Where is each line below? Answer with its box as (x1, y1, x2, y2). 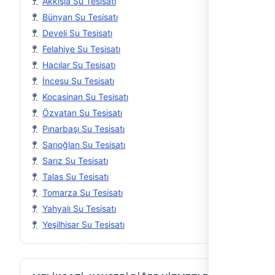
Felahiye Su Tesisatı (42, 44, 120, 54)
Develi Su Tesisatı (42, 28, 112, 38)
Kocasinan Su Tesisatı (42, 91, 128, 102)
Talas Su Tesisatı (42, 171, 109, 182)
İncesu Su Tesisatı (42, 76, 114, 86)
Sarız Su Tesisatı (42, 155, 108, 166)
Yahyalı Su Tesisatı (42, 203, 116, 214)
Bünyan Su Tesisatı (42, 12, 118, 22)
